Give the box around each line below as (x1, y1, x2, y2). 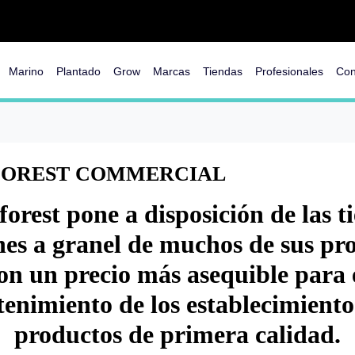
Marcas (153, 65, 190, 78)
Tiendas (203, 65, 242, 78)
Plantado (56, 65, 101, 78)
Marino (9, 65, 44, 78)
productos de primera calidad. (14, 320, 341, 349)
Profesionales (255, 65, 323, 78)
